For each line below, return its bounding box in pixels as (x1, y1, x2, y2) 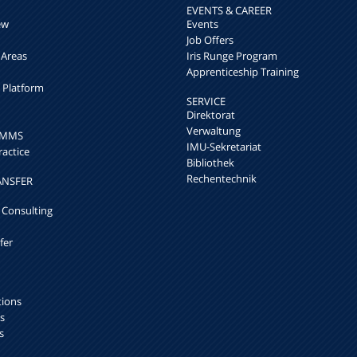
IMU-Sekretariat (186, 139, 261, 155)
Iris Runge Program (186, 49, 277, 64)
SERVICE (186, 94, 226, 109)
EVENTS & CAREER (186, 3, 272, 18)
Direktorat (186, 108, 235, 123)
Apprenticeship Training (186, 65, 299, 80)
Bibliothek (186, 155, 234, 171)
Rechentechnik (186, 171, 257, 186)
